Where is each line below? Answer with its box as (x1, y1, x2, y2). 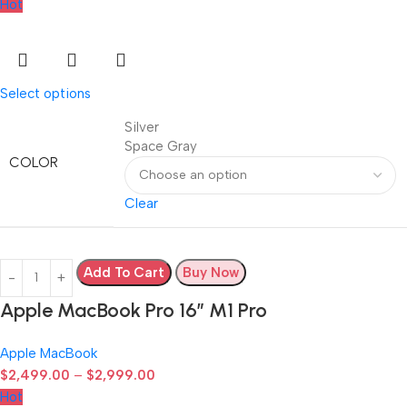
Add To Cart (84, 263, 164, 281)
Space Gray (124, 137, 197, 154)
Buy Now (183, 263, 239, 281)
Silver (124, 118, 159, 135)
